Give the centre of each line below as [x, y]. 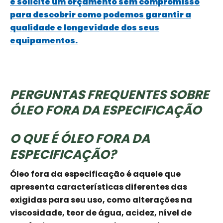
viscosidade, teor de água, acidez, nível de [101, 213]
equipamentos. [44, 41]
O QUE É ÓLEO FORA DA [80, 139]
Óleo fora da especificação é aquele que [95, 174]
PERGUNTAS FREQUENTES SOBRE [110, 95]
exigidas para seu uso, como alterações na [101, 200]
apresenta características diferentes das [99, 187]
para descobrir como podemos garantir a [101, 15]
